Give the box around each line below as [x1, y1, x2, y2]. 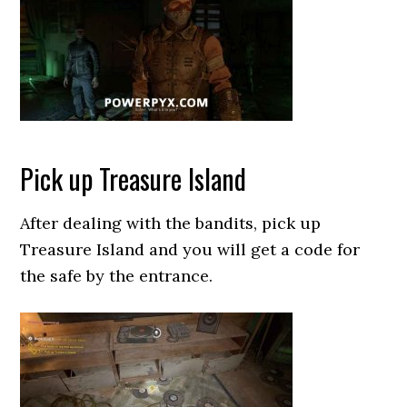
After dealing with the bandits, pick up [20, 213, 322, 233]
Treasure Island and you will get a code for [20, 239, 361, 260]
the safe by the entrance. [20, 265, 213, 286]
